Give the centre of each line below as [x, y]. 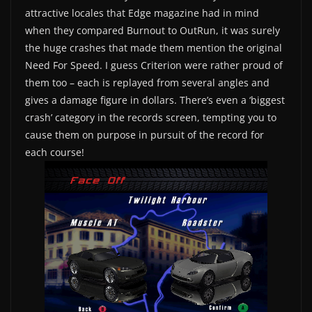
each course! [55, 153]
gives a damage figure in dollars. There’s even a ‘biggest [155, 100]
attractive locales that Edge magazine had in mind [142, 13]
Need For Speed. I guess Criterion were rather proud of [154, 65]
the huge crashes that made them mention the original [154, 48]
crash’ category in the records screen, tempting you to [151, 118]
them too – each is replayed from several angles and [147, 83]
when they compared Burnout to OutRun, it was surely [153, 31]
